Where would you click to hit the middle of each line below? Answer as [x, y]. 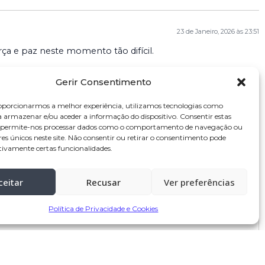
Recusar [103, 182]
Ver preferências [199, 182]
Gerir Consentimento [103, 82]
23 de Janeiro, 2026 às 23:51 [218, 31]
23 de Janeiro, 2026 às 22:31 [218, 112]
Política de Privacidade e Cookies [104, 209]
